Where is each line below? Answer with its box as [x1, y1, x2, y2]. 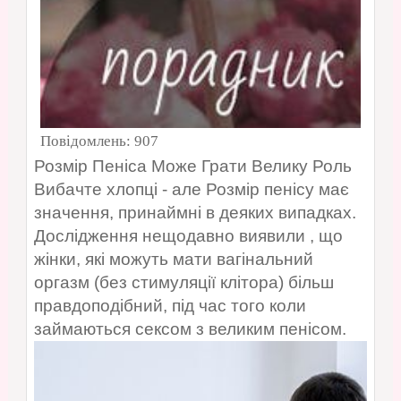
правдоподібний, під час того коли [33, 296, 306, 316]
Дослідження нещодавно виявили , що [33, 226, 343, 246]
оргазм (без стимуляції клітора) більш [33, 273, 334, 293]
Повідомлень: [39, 132, 134, 150]
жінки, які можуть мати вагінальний [33, 250, 313, 269]
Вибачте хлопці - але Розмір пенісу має [33, 180, 349, 200]
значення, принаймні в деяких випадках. [33, 203, 356, 223]
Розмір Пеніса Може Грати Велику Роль [33, 157, 352, 176]
